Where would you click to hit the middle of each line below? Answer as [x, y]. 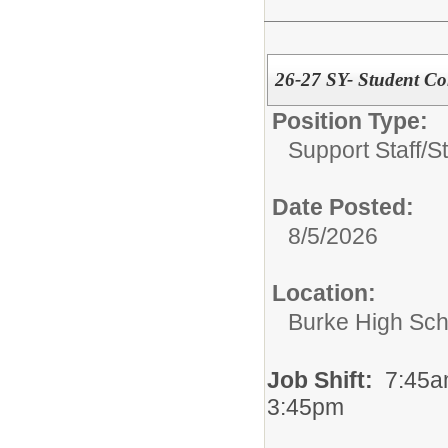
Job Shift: [326, 380]
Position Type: [350, 121]
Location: [324, 293]
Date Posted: [343, 207]
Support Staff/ [357, 150]
